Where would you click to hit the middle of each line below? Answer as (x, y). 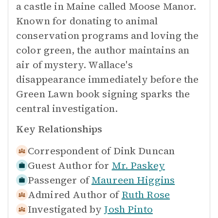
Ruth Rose (146, 195)
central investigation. (67, 109)
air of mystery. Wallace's (74, 65)
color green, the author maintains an (103, 50)
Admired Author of (73, 195)
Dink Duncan (144, 151)
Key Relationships (59, 129)
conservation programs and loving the (108, 36)
